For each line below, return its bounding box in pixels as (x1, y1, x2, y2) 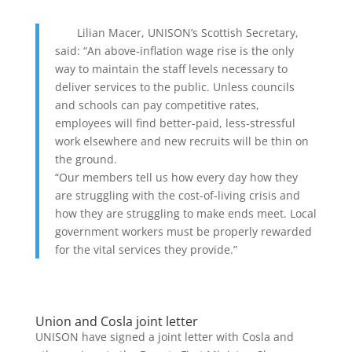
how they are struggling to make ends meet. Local (54, 206, 317, 221)
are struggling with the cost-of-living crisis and (54, 188, 300, 203)
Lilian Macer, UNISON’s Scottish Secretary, (76, 25, 299, 40)
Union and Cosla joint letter (35, 313, 198, 330)
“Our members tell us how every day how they (54, 170, 298, 185)
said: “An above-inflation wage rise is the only (54, 43, 294, 58)
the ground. (54, 152, 117, 167)
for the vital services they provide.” (54, 242, 237, 257)
